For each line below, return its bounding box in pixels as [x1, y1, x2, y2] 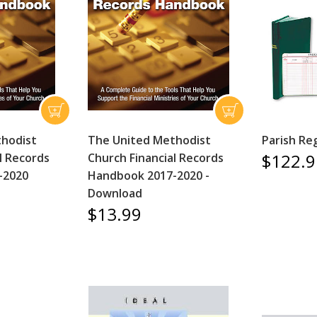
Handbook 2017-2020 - [87, 168, 209, 183]
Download [87, 185, 142, 201]
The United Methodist [87, 132, 211, 148]
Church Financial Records [87, 150, 224, 166]
